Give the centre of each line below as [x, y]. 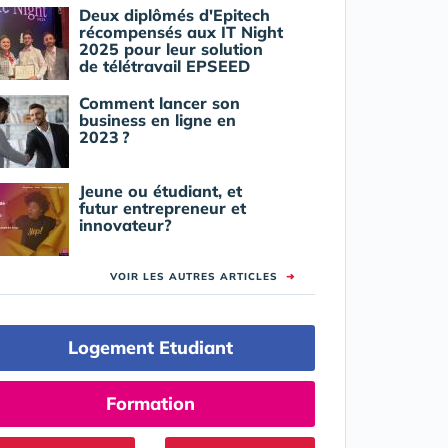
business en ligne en [157, 120]
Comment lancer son [159, 103]
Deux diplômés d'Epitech [174, 15]
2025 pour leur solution [170, 49]
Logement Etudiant [150, 348]
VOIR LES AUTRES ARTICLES [197, 277]
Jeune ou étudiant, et [160, 191]
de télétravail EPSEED [164, 66]
